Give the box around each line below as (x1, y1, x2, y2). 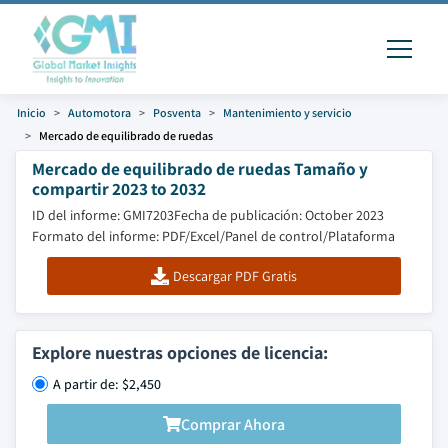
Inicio (17, 105, 46, 120)
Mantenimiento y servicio (223, 105, 352, 120)
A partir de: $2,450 (53, 375, 161, 393)
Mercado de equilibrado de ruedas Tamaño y (32, 157, 368, 180)
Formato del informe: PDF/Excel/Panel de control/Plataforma (32, 227, 395, 245)
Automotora (68, 105, 131, 120)
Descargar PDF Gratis (172, 267, 297, 285)
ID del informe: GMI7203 (32, 206, 174, 224)
